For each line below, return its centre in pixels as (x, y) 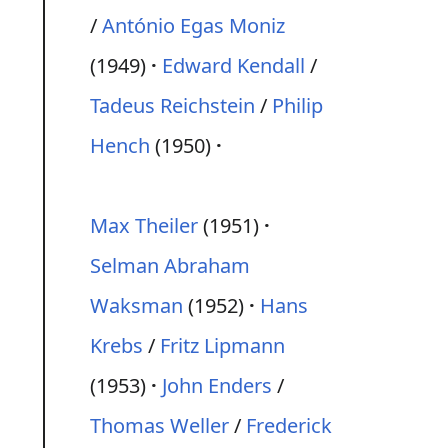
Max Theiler (144, 225)
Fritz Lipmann (222, 345)
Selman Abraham (170, 265)
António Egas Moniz (193, 25)
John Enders (217, 385)
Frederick (289, 425)
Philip (297, 105)
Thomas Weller (159, 425)
